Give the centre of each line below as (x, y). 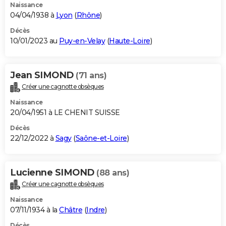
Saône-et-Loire (101, 138)
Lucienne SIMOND (53, 172)
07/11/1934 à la (35, 210)
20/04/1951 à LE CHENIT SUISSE (65, 112)
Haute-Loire (130, 41)
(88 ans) (113, 173)
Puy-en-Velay (82, 41)
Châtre (71, 210)
